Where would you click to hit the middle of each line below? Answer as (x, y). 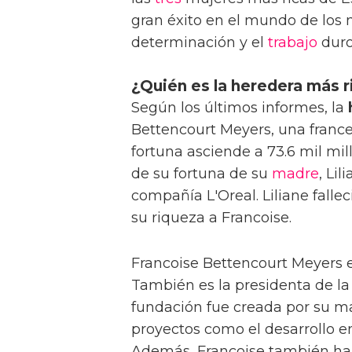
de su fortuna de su (202, 173)
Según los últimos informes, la (240, 107)
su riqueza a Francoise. (211, 217)
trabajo (293, 42)
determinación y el (200, 42)
